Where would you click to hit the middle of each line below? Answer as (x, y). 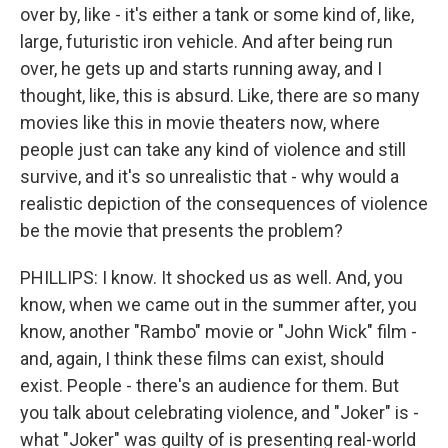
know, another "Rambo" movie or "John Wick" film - (218, 331)
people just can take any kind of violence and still (213, 149)
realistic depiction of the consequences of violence (224, 203)
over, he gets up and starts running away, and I (201, 68)
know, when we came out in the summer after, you (218, 304)
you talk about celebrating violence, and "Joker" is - (219, 412)
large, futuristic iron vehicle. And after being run (206, 41)
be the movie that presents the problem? (181, 230)
